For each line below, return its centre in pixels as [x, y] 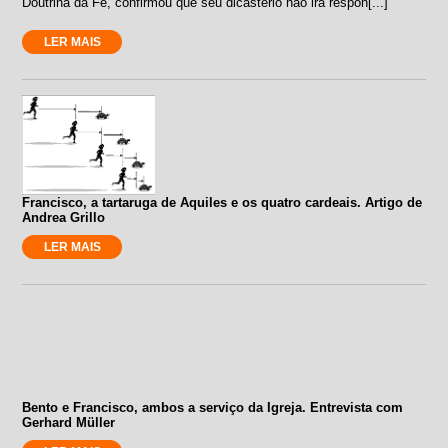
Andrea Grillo [64, 217]
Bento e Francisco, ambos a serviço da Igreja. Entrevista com [213, 407]
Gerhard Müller [69, 422]
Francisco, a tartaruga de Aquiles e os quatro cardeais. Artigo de [222, 202]
